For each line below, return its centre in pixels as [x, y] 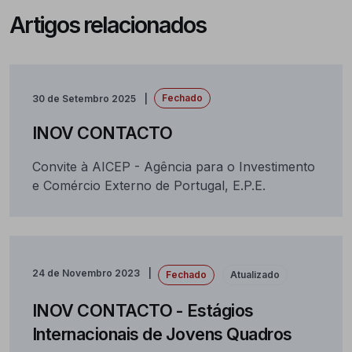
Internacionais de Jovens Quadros [162, 334]
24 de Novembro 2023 [86, 273]
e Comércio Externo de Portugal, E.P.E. [148, 185]
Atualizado [255, 274]
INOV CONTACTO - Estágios [143, 310]
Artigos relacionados [108, 25]
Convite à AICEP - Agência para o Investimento [173, 166]
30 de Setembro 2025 [84, 99]
